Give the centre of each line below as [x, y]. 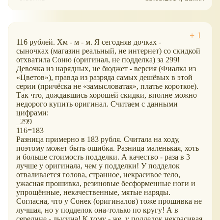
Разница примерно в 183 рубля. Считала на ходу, [98, 139]
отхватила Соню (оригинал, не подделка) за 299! [98, 60]
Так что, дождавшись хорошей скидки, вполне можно [107, 95]
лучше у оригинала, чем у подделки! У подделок [98, 166]
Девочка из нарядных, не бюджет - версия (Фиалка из [106, 69]
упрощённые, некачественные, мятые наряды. [93, 192]
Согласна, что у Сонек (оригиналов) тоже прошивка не [109, 201]
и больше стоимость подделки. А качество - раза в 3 [103, 157]
